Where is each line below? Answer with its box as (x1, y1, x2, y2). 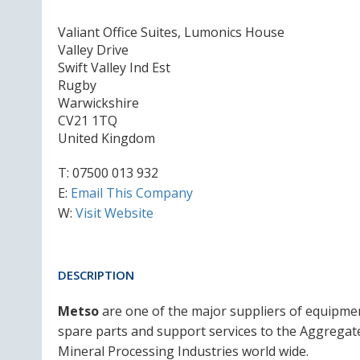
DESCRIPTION (58, 266, 134, 283)
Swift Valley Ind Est (58, 59, 170, 76)
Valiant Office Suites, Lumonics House (58, 23, 284, 41)
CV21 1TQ (58, 112, 117, 129)
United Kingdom (58, 129, 155, 147)
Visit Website (76, 204, 153, 222)
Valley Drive (58, 41, 129, 59)
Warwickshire (58, 94, 139, 112)
